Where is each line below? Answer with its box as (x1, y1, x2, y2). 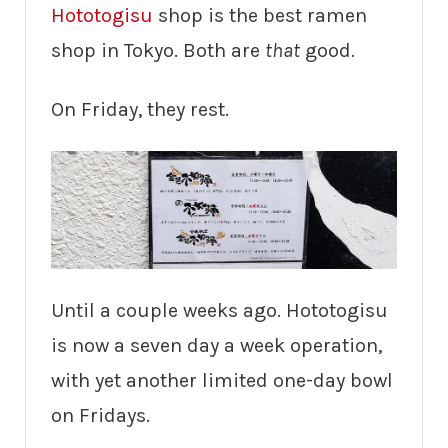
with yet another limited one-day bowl (51, 369, 393, 393)
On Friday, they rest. (51, 98, 229, 122)
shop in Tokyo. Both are (51, 39, 265, 63)
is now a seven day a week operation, (51, 334, 382, 358)
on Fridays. (51, 404, 150, 428)
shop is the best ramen (153, 4, 367, 28)
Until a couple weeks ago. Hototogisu (51, 299, 388, 323)
